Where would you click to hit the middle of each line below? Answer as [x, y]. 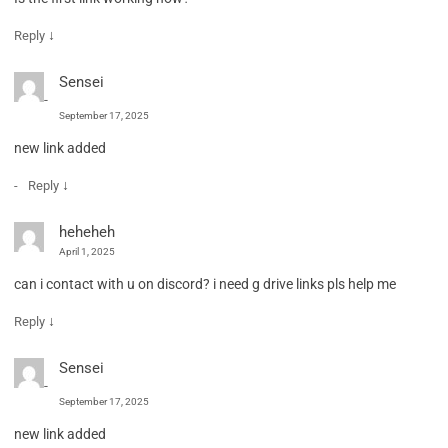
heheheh [87, 231]
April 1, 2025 [87, 251]
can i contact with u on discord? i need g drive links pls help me [205, 283]
